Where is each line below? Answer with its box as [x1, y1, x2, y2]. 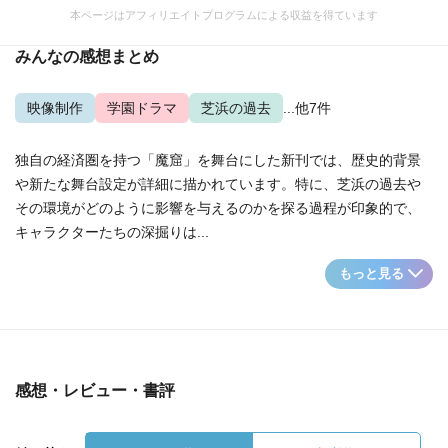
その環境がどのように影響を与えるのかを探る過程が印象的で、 [15, 200, 421, 216]
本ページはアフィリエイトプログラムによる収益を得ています [70, 9, 378, 21]
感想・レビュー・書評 [15, 382, 175, 399]
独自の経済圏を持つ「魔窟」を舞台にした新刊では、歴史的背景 [15, 152, 421, 168]
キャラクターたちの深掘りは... [15, 224, 209, 240]
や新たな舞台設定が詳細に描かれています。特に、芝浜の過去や [15, 176, 421, 192]
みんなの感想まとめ [15, 48, 159, 65]
